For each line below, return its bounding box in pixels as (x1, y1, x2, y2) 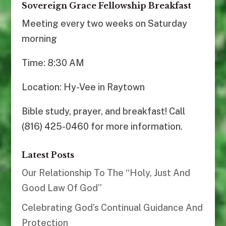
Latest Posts (21, 150, 74, 160)
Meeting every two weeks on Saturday (21, 18, 187, 29)
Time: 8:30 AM (21, 58, 84, 69)
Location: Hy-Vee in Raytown (21, 82, 145, 93)
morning (21, 33, 57, 44)
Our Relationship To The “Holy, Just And (21, 167, 190, 179)
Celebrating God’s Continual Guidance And (21, 202, 203, 213)
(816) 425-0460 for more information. (21, 121, 183, 132)
